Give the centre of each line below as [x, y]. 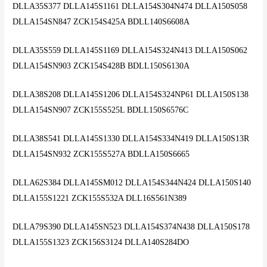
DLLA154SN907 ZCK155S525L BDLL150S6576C [101, 110]
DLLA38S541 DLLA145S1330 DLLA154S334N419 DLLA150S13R [131, 138]
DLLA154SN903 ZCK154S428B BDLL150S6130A [101, 66]
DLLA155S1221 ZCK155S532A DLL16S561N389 [100, 198]
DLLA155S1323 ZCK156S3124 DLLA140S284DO [101, 242]
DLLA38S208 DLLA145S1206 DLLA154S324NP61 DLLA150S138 [131, 95]
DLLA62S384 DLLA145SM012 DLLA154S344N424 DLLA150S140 [132, 182]
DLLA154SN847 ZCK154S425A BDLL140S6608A [101, 22]
